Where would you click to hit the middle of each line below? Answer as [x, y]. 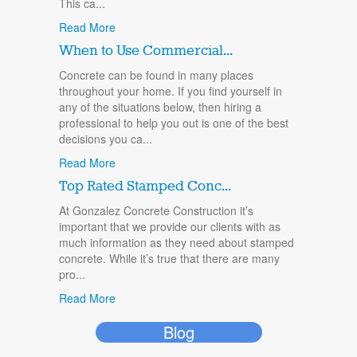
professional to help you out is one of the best [174, 123]
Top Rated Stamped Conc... [145, 186]
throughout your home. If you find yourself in [171, 91]
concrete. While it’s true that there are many [169, 258]
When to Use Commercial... [146, 51]
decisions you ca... [106, 139]
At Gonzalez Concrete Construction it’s [156, 210]
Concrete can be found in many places [156, 75]
